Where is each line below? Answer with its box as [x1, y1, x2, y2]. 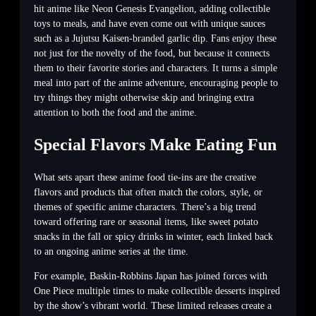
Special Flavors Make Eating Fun [34, 135, 276, 154]
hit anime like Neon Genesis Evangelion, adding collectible [34, 3, 270, 14]
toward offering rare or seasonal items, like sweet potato [34, 216, 258, 227]
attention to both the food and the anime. [34, 107, 197, 118]
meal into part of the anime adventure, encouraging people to [34, 77, 278, 88]
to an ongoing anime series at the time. [34, 245, 188, 257]
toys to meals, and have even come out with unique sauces [34, 18, 265, 29]
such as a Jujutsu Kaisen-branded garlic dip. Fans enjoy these [34, 32, 276, 44]
